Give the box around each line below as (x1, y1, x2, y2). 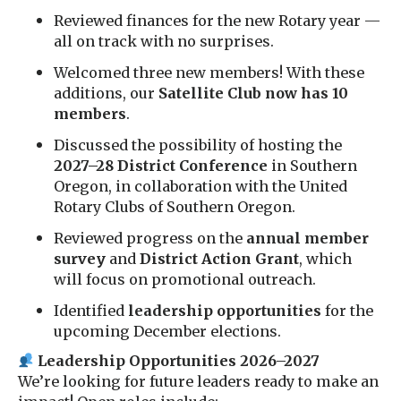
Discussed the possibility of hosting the (54, 135, 342, 154)
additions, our (54, 83, 158, 102)
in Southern (268, 156, 357, 175)
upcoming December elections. (54, 321, 281, 340)
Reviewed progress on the (54, 228, 246, 247)
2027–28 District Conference (54, 156, 268, 175)
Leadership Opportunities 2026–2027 (34, 351, 320, 370)
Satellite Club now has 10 (158, 83, 348, 102)
